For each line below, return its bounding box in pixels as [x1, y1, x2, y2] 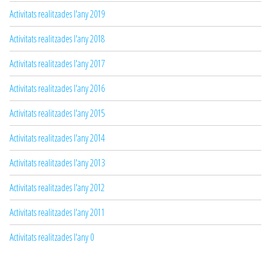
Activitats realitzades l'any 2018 [10, 31, 105, 45]
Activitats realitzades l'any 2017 [10, 56, 105, 70]
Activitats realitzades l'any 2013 [10, 155, 105, 169]
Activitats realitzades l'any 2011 [10, 205, 105, 219]
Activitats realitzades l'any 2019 [10, 7, 105, 21]
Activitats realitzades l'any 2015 [10, 106, 105, 120]
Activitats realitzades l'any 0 [10, 230, 94, 244]
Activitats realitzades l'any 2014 [10, 131, 105, 145]
